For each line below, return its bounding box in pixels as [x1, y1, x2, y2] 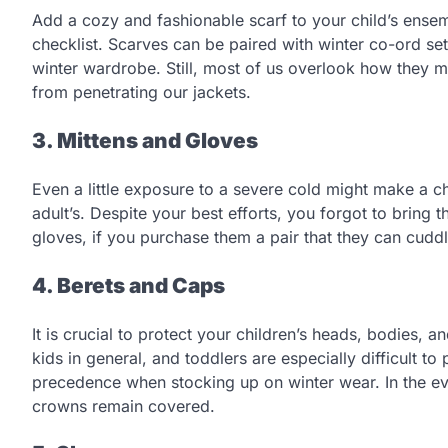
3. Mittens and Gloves [32, 128, 258, 154]
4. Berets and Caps [32, 272, 225, 298]
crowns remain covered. [32, 395, 215, 416]
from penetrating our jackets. [32, 82, 251, 103]
